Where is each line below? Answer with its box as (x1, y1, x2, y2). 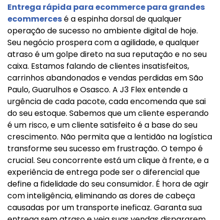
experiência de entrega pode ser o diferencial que (7, 166, 200, 178)
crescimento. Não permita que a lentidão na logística (7, 131, 212, 142)
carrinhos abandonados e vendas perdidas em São (7, 72, 203, 83)
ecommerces (7, 13, 62, 25)
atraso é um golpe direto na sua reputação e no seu (7, 49, 207, 60)
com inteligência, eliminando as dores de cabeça (7, 190, 195, 201)
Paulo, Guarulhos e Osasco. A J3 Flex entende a (7, 84, 188, 95)
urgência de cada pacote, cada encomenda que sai (7, 96, 206, 107)
